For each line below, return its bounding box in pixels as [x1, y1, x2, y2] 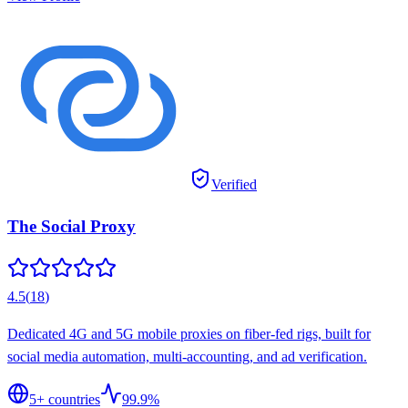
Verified [211, 177, 257, 193]
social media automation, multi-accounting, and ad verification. [7, 348, 367, 364]
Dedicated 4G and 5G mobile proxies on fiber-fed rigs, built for [7, 325, 371, 342]
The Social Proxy [7, 216, 136, 236]
